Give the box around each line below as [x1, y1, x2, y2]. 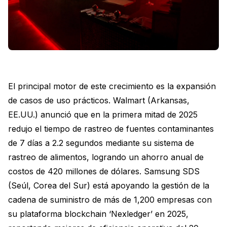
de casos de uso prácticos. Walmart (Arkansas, [8, 95, 190, 105]
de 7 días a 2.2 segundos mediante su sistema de [8, 138, 194, 148]
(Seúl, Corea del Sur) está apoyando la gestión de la [8, 180, 209, 191]
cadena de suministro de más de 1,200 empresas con [8, 195, 212, 205]
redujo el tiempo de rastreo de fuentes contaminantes [8, 124, 214, 134]
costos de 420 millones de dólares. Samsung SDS [8, 166, 200, 176]
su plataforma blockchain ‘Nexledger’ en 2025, [8, 209, 188, 219]
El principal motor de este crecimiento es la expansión [8, 81, 216, 91]
